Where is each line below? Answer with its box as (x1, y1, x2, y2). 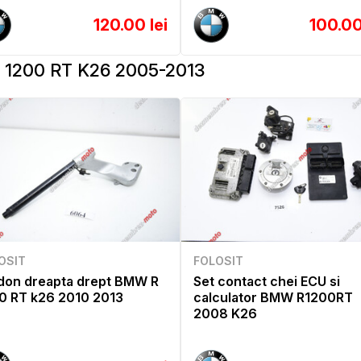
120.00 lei (93, 15, 168, 35)
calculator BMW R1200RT (193, 288, 353, 305)
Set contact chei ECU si (193, 272, 340, 289)
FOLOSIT (193, 253, 243, 268)
